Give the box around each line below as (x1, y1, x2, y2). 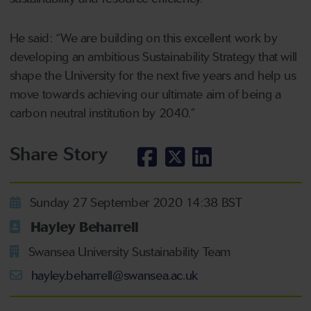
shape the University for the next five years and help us (9, 68, 296, 84)
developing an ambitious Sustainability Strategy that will (9, 49, 297, 65)
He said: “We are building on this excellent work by (9, 31, 278, 47)
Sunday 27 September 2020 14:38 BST (26, 194, 242, 210)
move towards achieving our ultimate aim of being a (9, 87, 281, 103)
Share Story (9, 143, 108, 166)
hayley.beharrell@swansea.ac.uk (28, 268, 198, 284)
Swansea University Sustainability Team (25, 244, 231, 260)
